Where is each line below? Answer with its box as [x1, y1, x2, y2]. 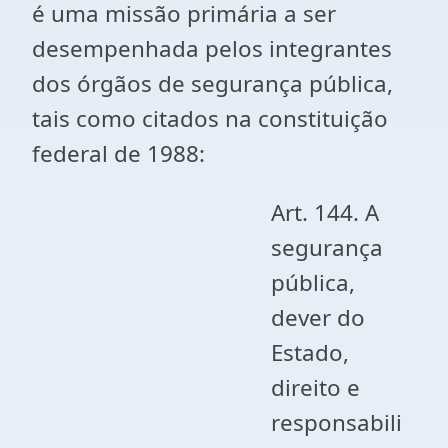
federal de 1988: [32, 138, 205, 169]
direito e [271, 372, 361, 403]
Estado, [271, 337, 350, 368]
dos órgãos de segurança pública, [32, 68, 393, 99]
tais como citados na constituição [32, 103, 388, 134]
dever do [271, 302, 366, 333]
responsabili [271, 407, 403, 438]
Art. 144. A [271, 197, 380, 228]
